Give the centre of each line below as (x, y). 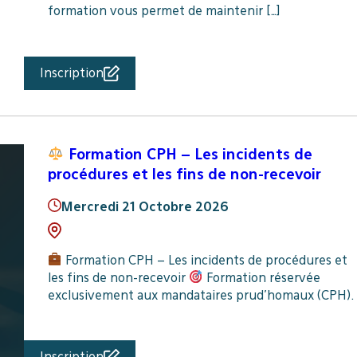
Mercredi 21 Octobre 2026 (145, 207)
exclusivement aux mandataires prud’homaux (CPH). (200, 295)
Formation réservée (261, 277)
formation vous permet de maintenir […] (163, 10)
